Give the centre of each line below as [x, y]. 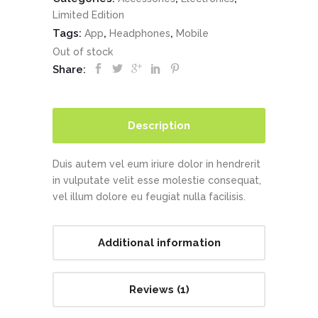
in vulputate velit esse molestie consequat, [157, 180]
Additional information [159, 242]
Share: [71, 69]
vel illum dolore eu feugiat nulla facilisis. [149, 196]
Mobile [192, 33]
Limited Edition [88, 15]
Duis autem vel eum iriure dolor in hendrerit [157, 164]
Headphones [140, 33]
